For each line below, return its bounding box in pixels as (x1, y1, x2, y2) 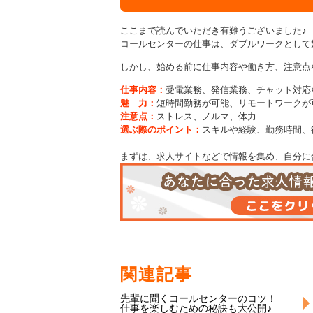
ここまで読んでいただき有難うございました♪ (120, 24, 307, 36)
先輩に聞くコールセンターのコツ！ (120, 292, 277, 304)
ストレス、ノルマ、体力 (156, 110, 256, 122)
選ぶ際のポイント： (120, 124, 202, 135)
